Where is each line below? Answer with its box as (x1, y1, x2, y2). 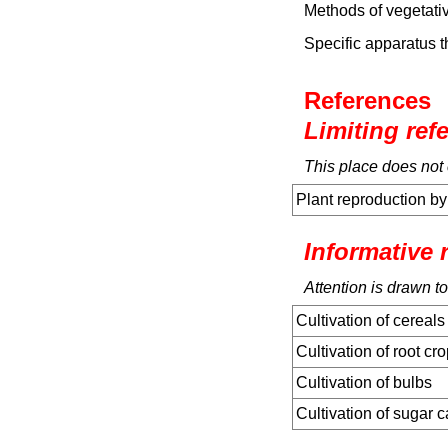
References (304, 87, 431, 114)
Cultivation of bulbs (296, 374, 432, 391)
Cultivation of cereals (296, 312, 445, 329)
